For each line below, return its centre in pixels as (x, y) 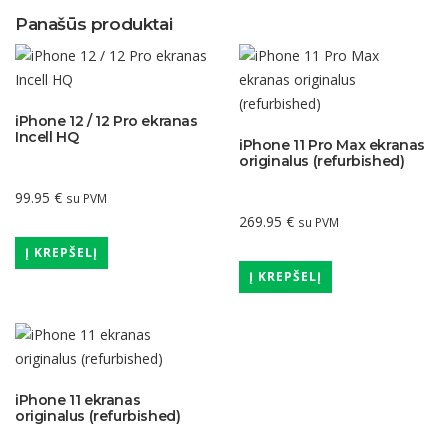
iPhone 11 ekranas (78, 400)
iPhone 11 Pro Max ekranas (332, 145)
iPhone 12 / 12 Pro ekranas (106, 121)
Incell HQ (47, 137)
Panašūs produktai (94, 24)
